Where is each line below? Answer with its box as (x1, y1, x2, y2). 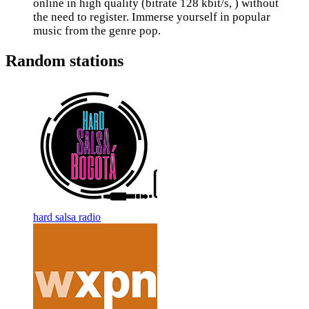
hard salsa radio (33, 210, 101, 223)
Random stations (6, 51, 123, 70)
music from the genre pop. (33, 24, 161, 37)
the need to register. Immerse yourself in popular (33, 10, 270, 23)
